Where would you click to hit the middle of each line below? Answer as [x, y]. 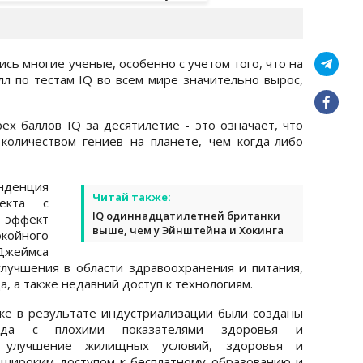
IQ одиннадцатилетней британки [186, 215]
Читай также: [132, 196]
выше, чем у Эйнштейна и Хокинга [188, 230]
